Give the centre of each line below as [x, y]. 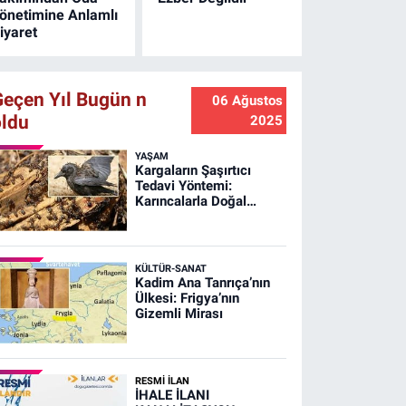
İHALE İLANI [172, 396]
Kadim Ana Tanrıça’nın [202, 283]
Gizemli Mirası [179, 314]
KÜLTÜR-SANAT [170, 269]
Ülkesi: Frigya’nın [187, 299]
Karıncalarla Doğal [190, 202]
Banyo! [155, 217]
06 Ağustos [247, 101]
